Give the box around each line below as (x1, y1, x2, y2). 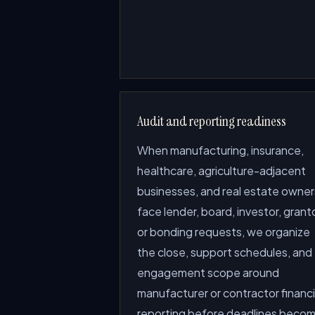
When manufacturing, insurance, (137, 143, 304, 157)
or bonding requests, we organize (137, 224, 310, 239)
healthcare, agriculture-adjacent (137, 163, 306, 178)
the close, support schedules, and (137, 245, 312, 259)
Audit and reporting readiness (137, 112, 286, 130)
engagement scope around (137, 265, 279, 280)
